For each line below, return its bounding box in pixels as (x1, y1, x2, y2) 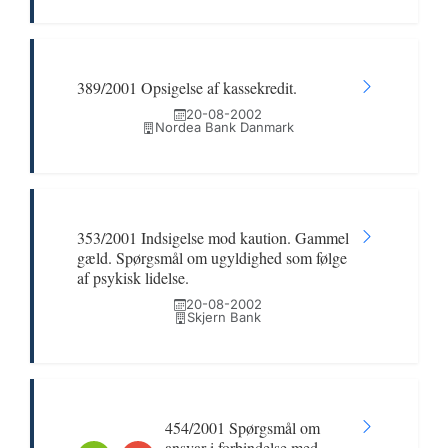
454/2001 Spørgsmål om (165, 417, 320, 438)
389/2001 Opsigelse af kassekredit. (77, 77, 297, 98)
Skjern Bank (187, 309, 261, 325)
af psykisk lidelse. (77, 267, 189, 288)
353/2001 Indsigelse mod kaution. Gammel (77, 227, 349, 248)
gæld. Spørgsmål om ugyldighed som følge (77, 247, 347, 268)
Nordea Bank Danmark (154, 119, 294, 135)
